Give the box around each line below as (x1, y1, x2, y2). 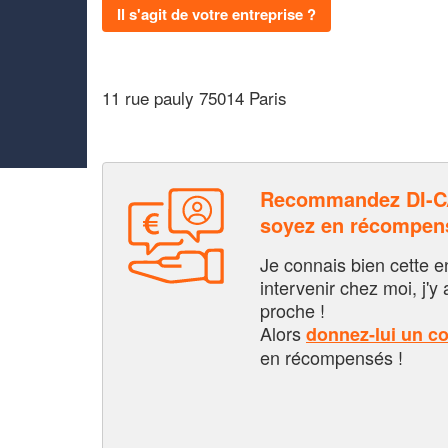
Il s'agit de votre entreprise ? (117, 2, 316, 25)
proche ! (260, 296, 325, 323)
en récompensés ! (260, 343, 403, 370)
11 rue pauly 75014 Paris (102, 84, 287, 110)
